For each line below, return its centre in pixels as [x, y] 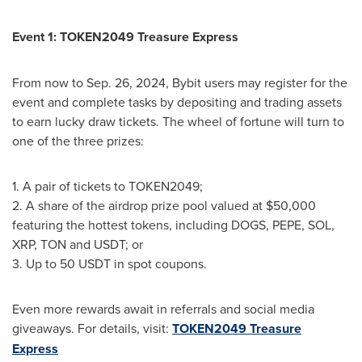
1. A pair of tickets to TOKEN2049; [107, 186]
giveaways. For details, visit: [92, 328]
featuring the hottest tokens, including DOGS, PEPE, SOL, [173, 225]
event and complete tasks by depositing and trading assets [177, 102]
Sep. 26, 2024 [126, 82]
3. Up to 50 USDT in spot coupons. [109, 263]
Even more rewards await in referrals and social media [163, 309]
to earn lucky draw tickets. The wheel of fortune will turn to [178, 121]
